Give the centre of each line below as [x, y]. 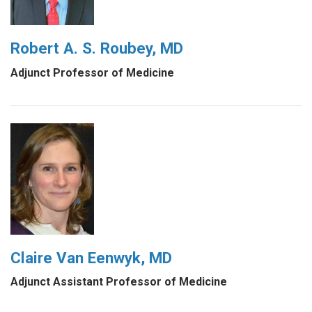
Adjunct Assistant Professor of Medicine [119, 282]
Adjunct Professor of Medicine [92, 72]
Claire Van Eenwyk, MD [91, 257]
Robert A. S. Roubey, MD [97, 48]
